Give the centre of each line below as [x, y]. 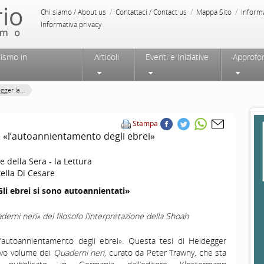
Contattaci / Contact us [151, 12]
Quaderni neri [79, 253]
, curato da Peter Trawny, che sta [165, 253]
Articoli [106, 57]
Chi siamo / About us [73, 12]
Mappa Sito [214, 12]
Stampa [145, 123]
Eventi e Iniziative [177, 57]
